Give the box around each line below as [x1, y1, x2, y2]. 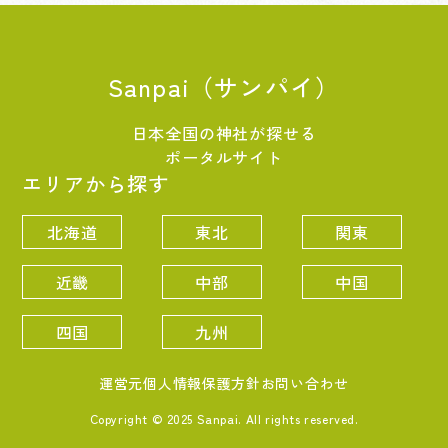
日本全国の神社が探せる [131, 121, 317, 146]
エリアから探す [22, 169, 170, 199]
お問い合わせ [260, 373, 349, 394]
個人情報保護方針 [143, 373, 261, 394]
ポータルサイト [165, 145, 283, 170]
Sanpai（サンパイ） [107, 69, 341, 105]
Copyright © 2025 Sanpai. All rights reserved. [89, 410, 359, 428]
